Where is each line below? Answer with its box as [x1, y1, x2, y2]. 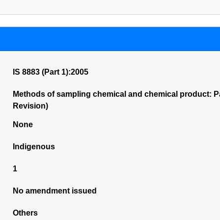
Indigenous [12, 142, 55, 151]
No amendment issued [12, 187, 97, 195]
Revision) [12, 102, 48, 110]
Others [12, 209, 38, 217]
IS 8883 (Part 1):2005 [12, 68, 88, 76]
